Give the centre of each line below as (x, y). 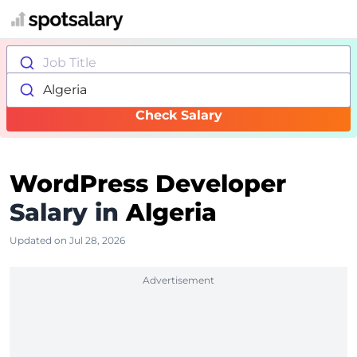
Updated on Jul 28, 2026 (67, 240)
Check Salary (178, 115)
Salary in (64, 212)
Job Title (69, 63)
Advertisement (178, 280)
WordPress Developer (148, 184)
